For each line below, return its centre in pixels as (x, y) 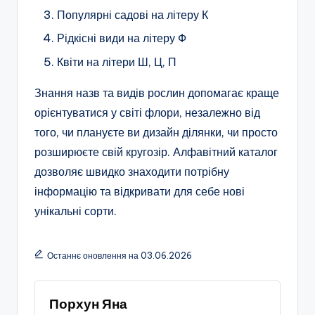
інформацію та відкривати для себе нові (140, 191)
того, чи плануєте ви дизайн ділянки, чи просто (156, 132)
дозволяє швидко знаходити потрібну (132, 171)
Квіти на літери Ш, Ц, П (117, 62)
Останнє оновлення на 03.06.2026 (119, 255)
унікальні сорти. (76, 211)
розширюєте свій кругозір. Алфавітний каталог (156, 152)
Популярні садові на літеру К (133, 15)
